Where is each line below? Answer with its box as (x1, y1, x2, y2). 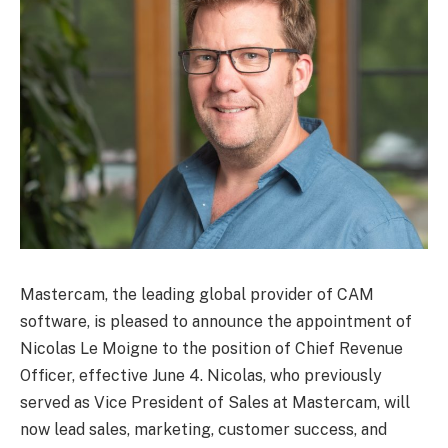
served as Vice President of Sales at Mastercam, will (20, 392, 410, 412)
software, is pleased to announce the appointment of (20, 311, 412, 331)
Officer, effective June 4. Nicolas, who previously (20, 365, 382, 385)
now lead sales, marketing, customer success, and (20, 419, 387, 439)
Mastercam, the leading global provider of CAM (20, 284, 374, 304)
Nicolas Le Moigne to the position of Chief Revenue (20, 338, 403, 358)
